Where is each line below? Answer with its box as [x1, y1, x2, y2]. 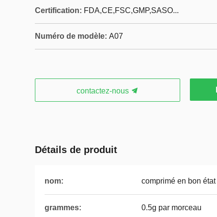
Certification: [35, 6, 82, 15]
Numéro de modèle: [35, 32, 107, 40]
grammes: [45, 203, 81, 212]
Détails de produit [35, 144, 117, 155]
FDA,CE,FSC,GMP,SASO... [84, 6, 179, 15]
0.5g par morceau [141, 203, 201, 212]
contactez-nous [77, 87, 131, 95]
